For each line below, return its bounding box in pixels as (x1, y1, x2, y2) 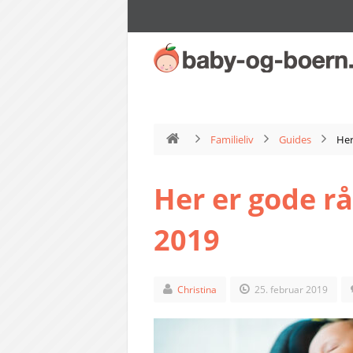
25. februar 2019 (251, 283, 328, 296)
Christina (176, 283, 217, 296)
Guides (278, 132, 311, 147)
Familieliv (210, 132, 254, 147)
